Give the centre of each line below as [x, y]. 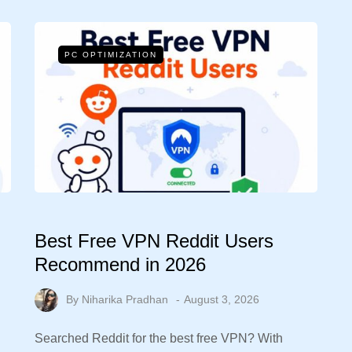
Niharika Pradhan [125, 299]
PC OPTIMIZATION [111, 55]
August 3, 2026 [222, 299]
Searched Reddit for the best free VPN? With [159, 339]
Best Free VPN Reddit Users [154, 241]
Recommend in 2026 [120, 264]
